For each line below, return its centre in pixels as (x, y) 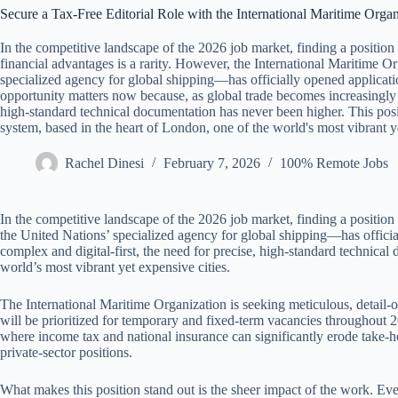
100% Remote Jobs (334, 163)
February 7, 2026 (212, 163)
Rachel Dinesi (104, 163)
